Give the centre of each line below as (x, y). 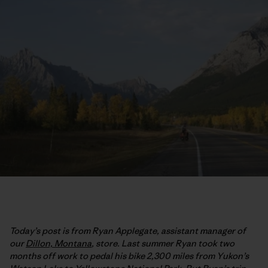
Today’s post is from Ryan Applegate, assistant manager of (128, 230)
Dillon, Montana (59, 243)
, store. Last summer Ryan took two (163, 243)
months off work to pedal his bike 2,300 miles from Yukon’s (129, 255)
